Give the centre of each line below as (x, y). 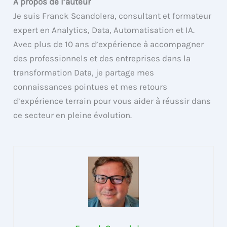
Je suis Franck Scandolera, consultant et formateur (112, 15)
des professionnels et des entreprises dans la (102, 58)
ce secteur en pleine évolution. (73, 115)
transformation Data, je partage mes (84, 72)
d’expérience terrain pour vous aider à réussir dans (112, 101)
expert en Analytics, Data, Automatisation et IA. (104, 30)
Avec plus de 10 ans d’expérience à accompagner (109, 44)
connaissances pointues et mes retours (90, 86)
